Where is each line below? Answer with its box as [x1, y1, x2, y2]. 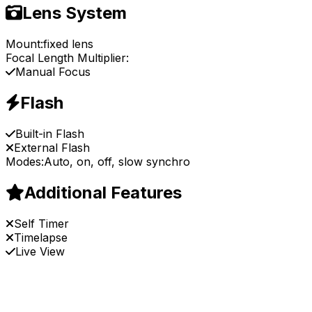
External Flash [14, 140, 90, 155]
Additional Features [24, 182, 182, 203]
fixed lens [43, 37, 93, 52]
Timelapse [14, 230, 68, 244]
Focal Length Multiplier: [6, 51, 129, 65]
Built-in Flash [15, 126, 84, 141]
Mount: [6, 37, 43, 52]
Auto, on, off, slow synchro [44, 154, 190, 169]
